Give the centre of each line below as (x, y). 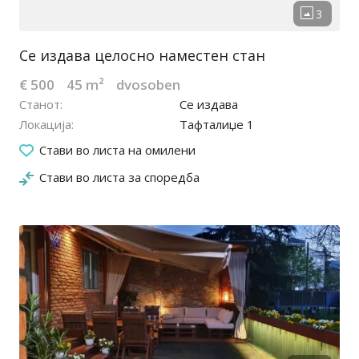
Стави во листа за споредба (119, 177)
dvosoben (148, 85)
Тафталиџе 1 (217, 125)
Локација (45, 125)
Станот (40, 105)
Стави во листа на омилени (117, 150)
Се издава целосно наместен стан (142, 56)
